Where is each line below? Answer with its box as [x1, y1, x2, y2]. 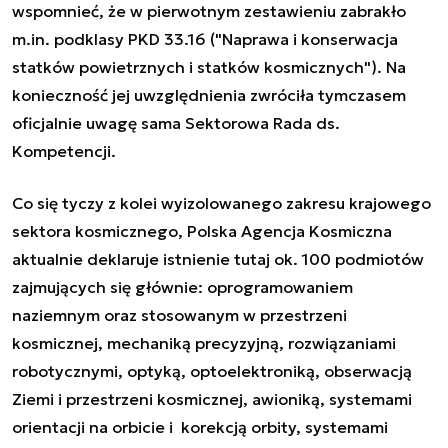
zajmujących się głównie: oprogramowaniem [12, 277, 353, 298]
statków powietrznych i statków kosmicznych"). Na [12, 57, 406, 78]
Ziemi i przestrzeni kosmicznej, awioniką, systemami [12, 389, 412, 410]
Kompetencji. [12, 141, 116, 162]
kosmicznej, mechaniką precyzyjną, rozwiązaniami [12, 333, 396, 354]
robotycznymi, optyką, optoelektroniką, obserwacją [12, 361, 412, 382]
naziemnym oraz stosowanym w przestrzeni [12, 305, 347, 326]
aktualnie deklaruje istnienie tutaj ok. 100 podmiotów [12, 249, 424, 270]
